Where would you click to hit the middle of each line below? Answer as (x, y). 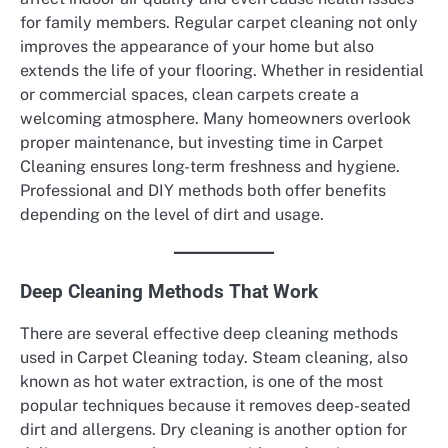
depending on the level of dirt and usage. (172, 215)
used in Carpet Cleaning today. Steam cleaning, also (214, 358)
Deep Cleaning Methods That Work (169, 292)
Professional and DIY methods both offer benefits (203, 191)
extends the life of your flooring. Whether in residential (222, 71)
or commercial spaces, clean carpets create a (189, 95)
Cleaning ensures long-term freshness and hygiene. (210, 167)
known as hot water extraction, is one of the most (201, 382)
